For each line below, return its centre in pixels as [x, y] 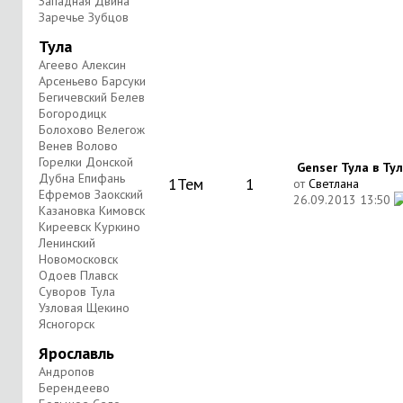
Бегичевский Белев [92, 97]
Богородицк [72, 113]
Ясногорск [67, 324]
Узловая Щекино [84, 308]
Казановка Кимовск [92, 210]
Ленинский [67, 243]
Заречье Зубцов [84, 17]
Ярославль [76, 353]
